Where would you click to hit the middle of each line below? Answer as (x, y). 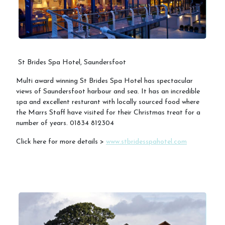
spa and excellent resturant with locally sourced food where (108, 102)
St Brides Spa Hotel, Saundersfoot (71, 63)
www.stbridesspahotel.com (146, 142)
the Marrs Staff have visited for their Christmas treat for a (108, 113)
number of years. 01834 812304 (67, 124)
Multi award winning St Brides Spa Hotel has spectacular (104, 81)
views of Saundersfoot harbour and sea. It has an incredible (108, 92)
